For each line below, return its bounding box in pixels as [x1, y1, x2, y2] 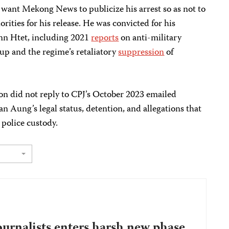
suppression [118, 45, 165, 60]
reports [91, 31, 119, 46]
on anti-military [119, 31, 182, 46]
